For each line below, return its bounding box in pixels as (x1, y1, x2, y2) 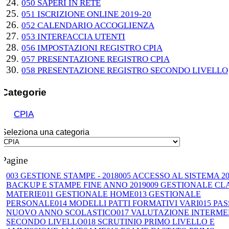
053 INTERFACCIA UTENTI (21, 31, 125, 42)
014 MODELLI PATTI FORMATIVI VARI (55, 198, 199, 208)
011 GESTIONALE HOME (42, 189, 134, 198)
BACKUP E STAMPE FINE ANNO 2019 (6, 180, 146, 189)
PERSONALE (6, 198, 55, 208)
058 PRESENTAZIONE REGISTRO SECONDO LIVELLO (21, 65, 228, 76)
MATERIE (6, 189, 42, 198)
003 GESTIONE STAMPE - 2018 (6, 171, 119, 180)
